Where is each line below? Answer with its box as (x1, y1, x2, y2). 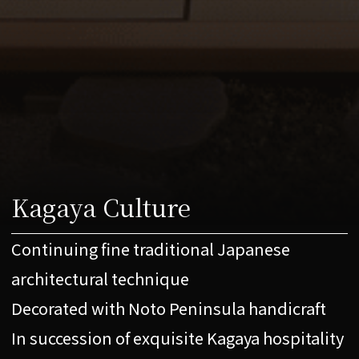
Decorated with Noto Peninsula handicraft (11, 296, 327, 320)
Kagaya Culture (11, 189, 192, 224)
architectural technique (11, 267, 190, 290)
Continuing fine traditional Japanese (11, 237, 291, 260)
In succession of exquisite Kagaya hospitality (11, 326, 345, 349)
